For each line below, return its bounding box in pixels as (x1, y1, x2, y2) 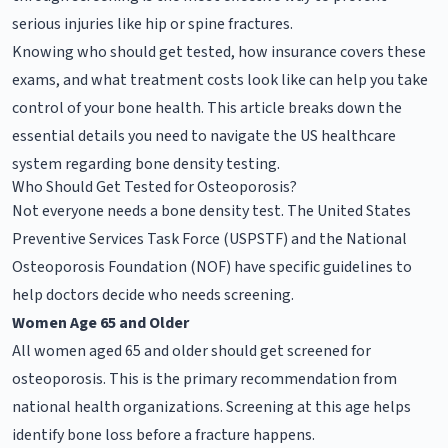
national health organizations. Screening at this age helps (12, 395, 411, 418)
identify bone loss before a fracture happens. (12, 423, 315, 446)
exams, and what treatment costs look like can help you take (12, 68, 428, 91)
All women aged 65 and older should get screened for (12, 339, 371, 362)
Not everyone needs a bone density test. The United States (12, 199, 411, 222)
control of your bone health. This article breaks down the (12, 96, 402, 119)
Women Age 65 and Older (12, 311, 189, 334)
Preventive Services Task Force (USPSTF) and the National (12, 227, 407, 250)
